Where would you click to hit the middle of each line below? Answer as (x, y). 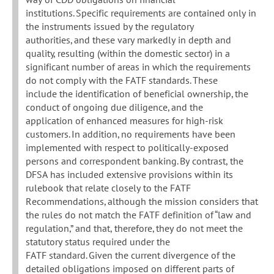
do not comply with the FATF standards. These (122, 80)
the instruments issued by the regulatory (110, 27)
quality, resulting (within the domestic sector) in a (128, 54)
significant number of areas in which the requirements (138, 67)
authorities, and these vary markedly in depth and (128, 40)
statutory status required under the (98, 242)
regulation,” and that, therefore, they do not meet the (134, 228)
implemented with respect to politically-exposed (127, 148)
